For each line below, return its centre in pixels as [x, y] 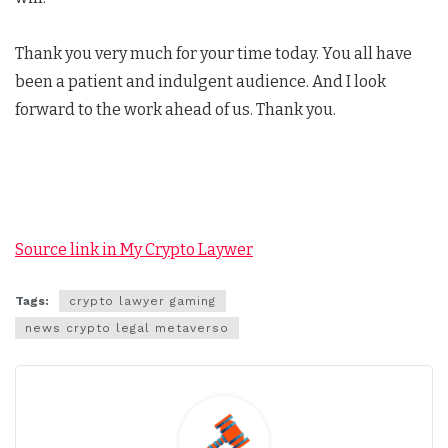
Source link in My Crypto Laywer [134, 249]
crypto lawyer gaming [142, 301]
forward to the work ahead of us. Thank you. [175, 109]
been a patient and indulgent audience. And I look [200, 81]
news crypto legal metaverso [127, 328]
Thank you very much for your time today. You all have [213, 53]
